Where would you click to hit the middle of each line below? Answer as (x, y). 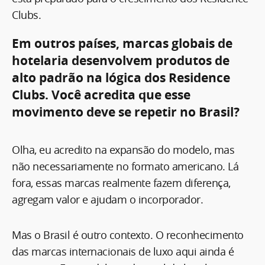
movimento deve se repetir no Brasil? (126, 112)
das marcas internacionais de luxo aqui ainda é (123, 251)
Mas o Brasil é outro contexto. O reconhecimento (128, 235)
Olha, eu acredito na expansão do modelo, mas (123, 149)
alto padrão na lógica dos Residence (121, 77)
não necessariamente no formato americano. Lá (125, 166)
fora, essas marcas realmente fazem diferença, (121, 182)
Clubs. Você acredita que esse (101, 95)
